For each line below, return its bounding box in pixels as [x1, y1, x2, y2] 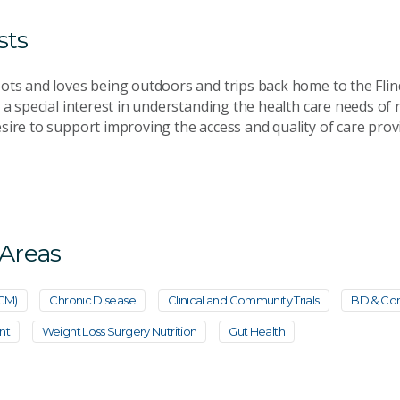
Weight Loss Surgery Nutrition [41, 323, 197, 338]
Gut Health [229, 323, 285, 338]
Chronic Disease [49, 292, 136, 307]
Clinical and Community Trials [167, 292, 320, 307]
